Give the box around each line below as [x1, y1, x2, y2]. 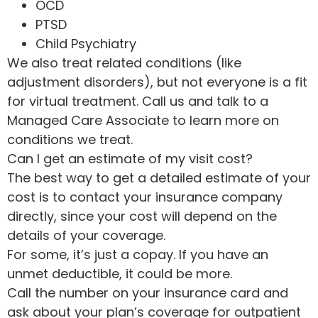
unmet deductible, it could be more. [7, 264, 232, 283]
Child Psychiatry [35, 34, 136, 53]
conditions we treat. [7, 130, 133, 148]
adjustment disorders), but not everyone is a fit [7, 72, 307, 91]
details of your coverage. [7, 226, 165, 244]
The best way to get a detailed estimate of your [7, 168, 311, 187]
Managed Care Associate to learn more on [7, 111, 279, 129]
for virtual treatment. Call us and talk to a [7, 92, 268, 110]
